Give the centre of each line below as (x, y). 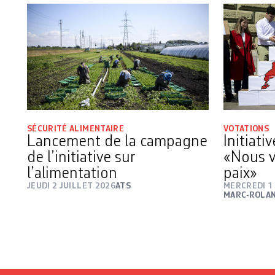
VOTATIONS (246, 129)
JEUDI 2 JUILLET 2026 (71, 186)
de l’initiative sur (81, 158)
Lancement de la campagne (117, 142)
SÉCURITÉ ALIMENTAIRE (76, 129)
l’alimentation (74, 174)
